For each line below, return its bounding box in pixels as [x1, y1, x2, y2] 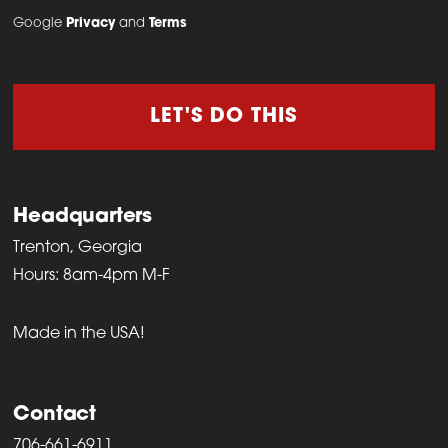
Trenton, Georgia [13, 239, 143, 256]
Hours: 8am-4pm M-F [13, 267, 171, 284]
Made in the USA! [13, 325, 146, 342]
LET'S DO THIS [150, 106, 298, 127]
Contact [13, 404, 97, 425]
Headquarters [13, 206, 153, 227]
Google [13, 16, 67, 30]
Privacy [66, 16, 116, 30]
